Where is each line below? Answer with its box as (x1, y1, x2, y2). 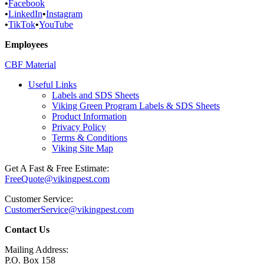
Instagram (46, 9, 82, 19)
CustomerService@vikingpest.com (5, 204, 134, 215)
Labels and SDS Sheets (52, 90, 139, 101)
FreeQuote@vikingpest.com (5, 174, 110, 184)
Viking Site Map (52, 143, 113, 154)
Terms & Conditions (52, 133, 127, 143)
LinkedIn (8, 9, 42, 19)
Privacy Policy (52, 122, 106, 133)
